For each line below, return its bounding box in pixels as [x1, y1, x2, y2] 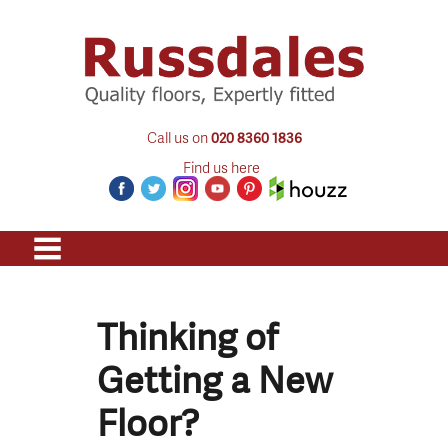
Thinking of [97, 314, 279, 360]
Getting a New [97, 357, 333, 403]
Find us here [183, 156, 260, 177]
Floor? [97, 400, 200, 446]
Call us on [146, 126, 211, 147]
